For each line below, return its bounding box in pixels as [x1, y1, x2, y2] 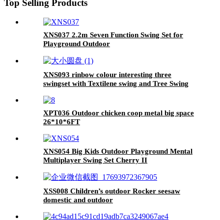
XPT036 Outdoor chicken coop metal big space [43, 109, 194, 117]
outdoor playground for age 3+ [43, 97, 143, 105]
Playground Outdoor [43, 39, 110, 48]
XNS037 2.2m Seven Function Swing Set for [43, 30, 183, 39]
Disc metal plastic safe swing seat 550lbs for [43, 88, 184, 96]
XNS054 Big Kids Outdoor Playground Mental [43, 147, 192, 155]
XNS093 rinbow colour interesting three [43, 70, 171, 79]
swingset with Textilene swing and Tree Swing [43, 79, 189, 87]
